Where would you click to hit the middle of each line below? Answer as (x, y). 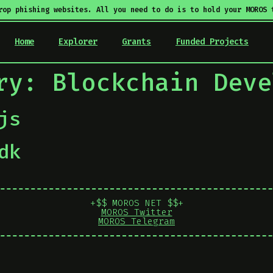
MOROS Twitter (136, 212)
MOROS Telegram (136, 221)
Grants (136, 42)
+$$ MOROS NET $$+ (136, 203)
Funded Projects (212, 42)
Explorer (78, 42)
